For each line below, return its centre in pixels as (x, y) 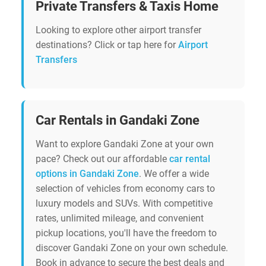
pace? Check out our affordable (102, 159)
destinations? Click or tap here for (107, 45)
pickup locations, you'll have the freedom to (126, 233)
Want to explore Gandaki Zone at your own (125, 144)
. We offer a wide (174, 174)
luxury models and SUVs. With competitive (124, 204)
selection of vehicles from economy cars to (125, 189)
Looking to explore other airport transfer (118, 30)
